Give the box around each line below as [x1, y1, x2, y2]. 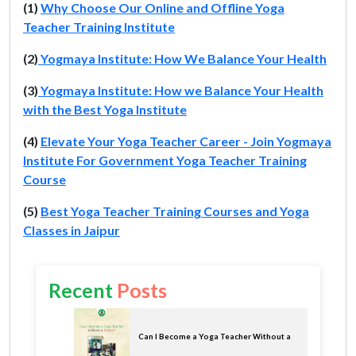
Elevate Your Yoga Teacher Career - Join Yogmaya [41, 133, 331, 149]
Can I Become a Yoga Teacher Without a [138, 332, 291, 342]
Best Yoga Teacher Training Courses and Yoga [41, 203, 309, 219]
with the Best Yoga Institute [23, 101, 187, 117]
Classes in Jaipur [23, 222, 120, 238]
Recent [48, 277, 117, 302]
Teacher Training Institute [23, 18, 175, 34]
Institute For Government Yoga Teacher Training [23, 152, 307, 168]
